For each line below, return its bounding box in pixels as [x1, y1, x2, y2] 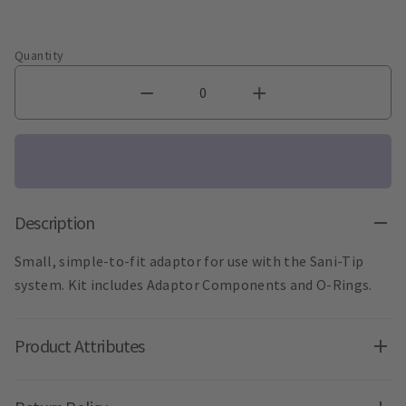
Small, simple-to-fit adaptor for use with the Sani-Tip [14, 252, 364, 271]
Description [14, 211, 95, 235]
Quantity [14, 47, 64, 64]
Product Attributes [14, 334, 145, 358]
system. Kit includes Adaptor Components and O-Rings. [14, 275, 372, 295]
